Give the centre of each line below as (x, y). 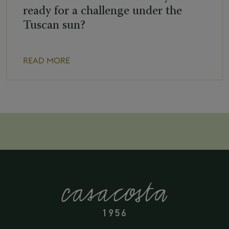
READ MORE (47, 60)
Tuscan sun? (54, 25)
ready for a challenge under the (102, 11)
